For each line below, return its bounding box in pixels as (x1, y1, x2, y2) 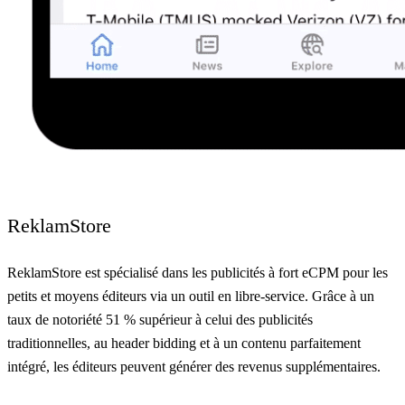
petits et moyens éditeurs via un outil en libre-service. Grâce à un (7, 288, 374, 305)
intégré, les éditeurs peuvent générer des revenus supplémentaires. (7, 359, 381, 375)
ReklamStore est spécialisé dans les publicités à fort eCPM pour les (7, 265, 388, 281)
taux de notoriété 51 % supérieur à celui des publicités (7, 312, 313, 328)
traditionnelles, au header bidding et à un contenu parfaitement (7, 335, 361, 352)
